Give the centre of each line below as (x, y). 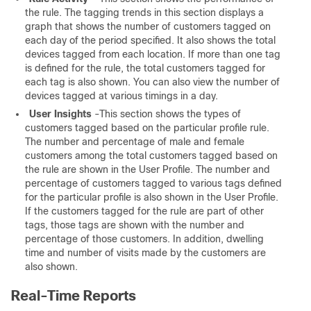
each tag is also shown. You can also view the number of (152, 82)
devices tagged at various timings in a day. (121, 96)
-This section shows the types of (166, 114)
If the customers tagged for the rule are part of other (144, 211)
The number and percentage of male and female (135, 142)
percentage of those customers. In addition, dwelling (144, 239)
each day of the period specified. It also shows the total (150, 40)
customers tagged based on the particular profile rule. (147, 128)
